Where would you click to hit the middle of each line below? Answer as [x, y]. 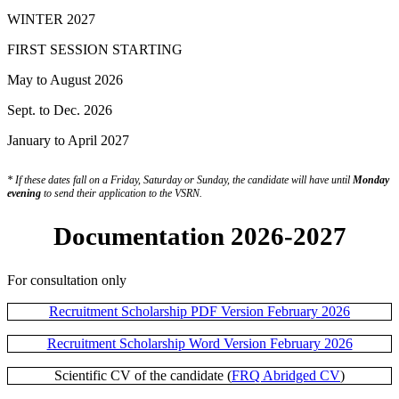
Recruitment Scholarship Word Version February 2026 [199, 343]
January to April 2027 [68, 141]
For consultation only [67, 280]
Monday [371, 180]
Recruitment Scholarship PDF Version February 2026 [199, 311]
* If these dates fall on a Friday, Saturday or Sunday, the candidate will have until [180, 180]
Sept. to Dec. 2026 [60, 110]
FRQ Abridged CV [286, 375]
